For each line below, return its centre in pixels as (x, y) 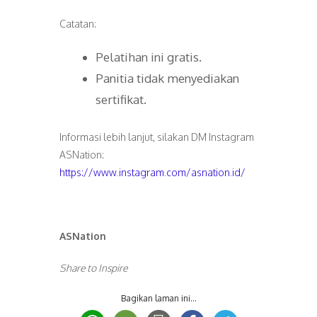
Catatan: (78, 23)
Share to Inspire (93, 268)
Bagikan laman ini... (158, 299)
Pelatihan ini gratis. (149, 57)
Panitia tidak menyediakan (167, 78)
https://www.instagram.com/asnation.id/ (152, 173)
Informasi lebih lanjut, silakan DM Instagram (157, 137)
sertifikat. (121, 99)
